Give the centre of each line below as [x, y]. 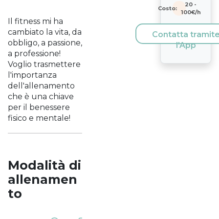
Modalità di [44, 165]
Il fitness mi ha [35, 21]
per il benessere [39, 107]
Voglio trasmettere [44, 64]
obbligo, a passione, [45, 43]
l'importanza [32, 75]
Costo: [167, 8]
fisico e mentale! [39, 118]
